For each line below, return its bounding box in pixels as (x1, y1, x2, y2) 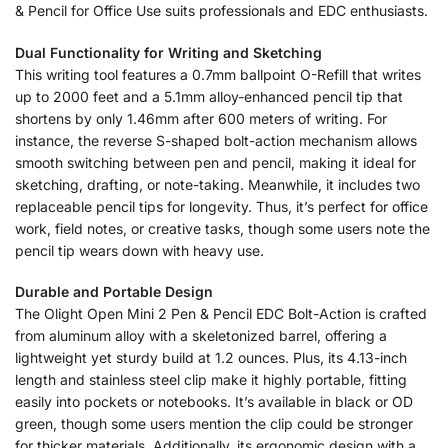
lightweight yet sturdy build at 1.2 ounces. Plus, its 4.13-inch (15, 349, 407, 367)
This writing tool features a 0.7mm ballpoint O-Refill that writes (15, 65, 421, 83)
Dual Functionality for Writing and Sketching (15, 43, 322, 61)
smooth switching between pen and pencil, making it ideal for (15, 153, 416, 171)
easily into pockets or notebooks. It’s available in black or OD (15, 393, 413, 411)
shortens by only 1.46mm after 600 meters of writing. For (15, 109, 387, 127)
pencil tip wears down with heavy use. (15, 241, 264, 259)
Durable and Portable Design (15, 283, 213, 301)
